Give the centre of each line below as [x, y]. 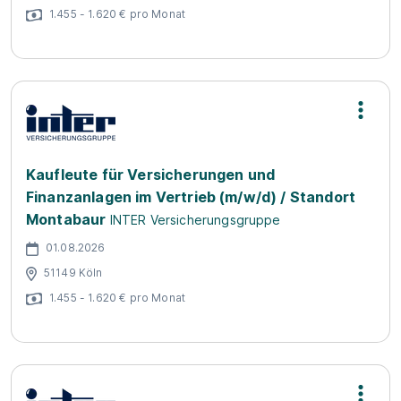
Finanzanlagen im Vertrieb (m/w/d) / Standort [191, 197]
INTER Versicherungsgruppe [195, 220]
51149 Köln [73, 272]
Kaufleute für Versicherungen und [151, 175]
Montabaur [66, 219]
